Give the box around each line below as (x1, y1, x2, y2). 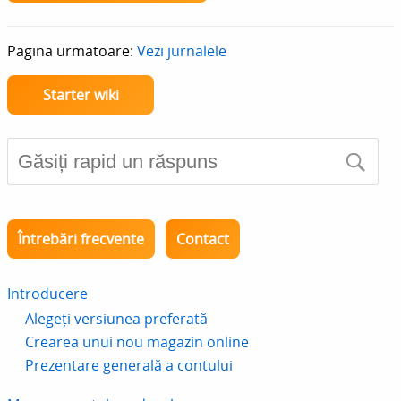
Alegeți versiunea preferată (25, 309, 208, 328)
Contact (176, 229, 229, 249)
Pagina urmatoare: (7, 41, 137, 61)
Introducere (7, 284, 88, 303)
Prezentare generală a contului (25, 355, 233, 375)
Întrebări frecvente (18, 229, 144, 249)
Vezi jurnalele (137, 41, 226, 61)
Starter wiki (42, 85, 119, 105)
